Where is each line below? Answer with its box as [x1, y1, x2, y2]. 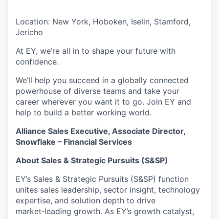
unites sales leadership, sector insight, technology [16, 185, 200, 195]
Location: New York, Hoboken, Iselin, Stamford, [16, 17, 191, 27]
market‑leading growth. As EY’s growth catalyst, [16, 206, 194, 217]
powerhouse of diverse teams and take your [16, 86, 179, 96]
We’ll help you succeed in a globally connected [16, 75, 189, 86]
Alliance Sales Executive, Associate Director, [16, 126, 185, 136]
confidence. [16, 57, 59, 67]
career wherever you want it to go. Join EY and [16, 97, 191, 107]
